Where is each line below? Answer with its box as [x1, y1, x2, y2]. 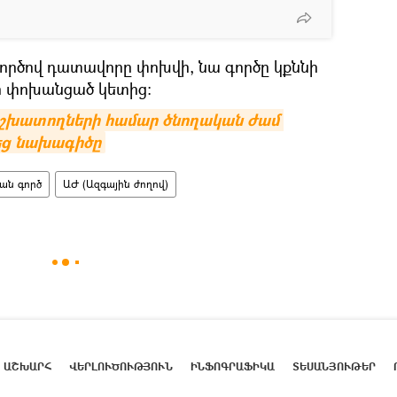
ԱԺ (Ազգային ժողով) [63, 175, 168, 191]
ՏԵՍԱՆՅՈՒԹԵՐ [292, 359, 376, 374]
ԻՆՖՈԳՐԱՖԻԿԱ [191, 359, 275, 374]
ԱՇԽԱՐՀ [4, 359, 51, 374]
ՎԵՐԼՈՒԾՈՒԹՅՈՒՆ [69, 359, 173, 374]
